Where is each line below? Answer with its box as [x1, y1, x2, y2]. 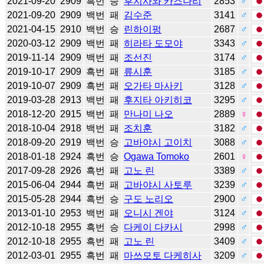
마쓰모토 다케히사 [124, 250, 202, 260]
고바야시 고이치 [124, 137, 193, 147]
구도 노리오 [124, 193, 174, 204]
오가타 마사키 [124, 80, 183, 91]
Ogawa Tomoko [124, 151, 190, 161]
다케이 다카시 [124, 222, 183, 232]
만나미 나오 [124, 108, 174, 119]
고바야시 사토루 [124, 179, 193, 190]
